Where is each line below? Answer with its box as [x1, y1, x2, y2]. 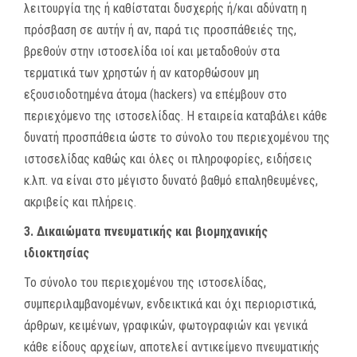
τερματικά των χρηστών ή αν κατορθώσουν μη [24, 65, 259, 80]
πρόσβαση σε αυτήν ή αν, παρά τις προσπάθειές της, [24, 22, 296, 37]
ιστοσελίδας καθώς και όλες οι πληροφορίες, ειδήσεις [24, 151, 312, 167]
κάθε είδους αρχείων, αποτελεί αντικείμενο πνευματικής [24, 339, 320, 355]
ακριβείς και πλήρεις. [24, 194, 136, 210]
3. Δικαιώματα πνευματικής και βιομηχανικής [24, 224, 268, 239]
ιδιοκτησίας [24, 245, 89, 261]
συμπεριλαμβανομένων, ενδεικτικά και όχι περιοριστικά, [24, 296, 316, 312]
